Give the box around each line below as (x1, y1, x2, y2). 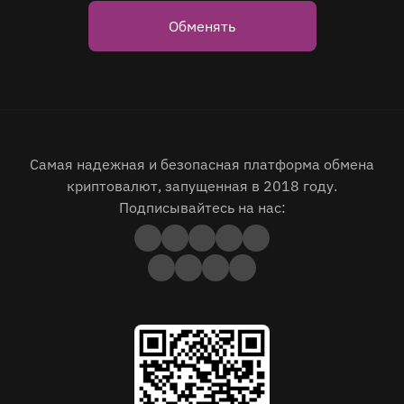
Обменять (169, 17, 235, 35)
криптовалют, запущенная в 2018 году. (67, 177, 337, 195)
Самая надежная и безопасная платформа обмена (30, 155, 374, 173)
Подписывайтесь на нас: (118, 198, 286, 216)
